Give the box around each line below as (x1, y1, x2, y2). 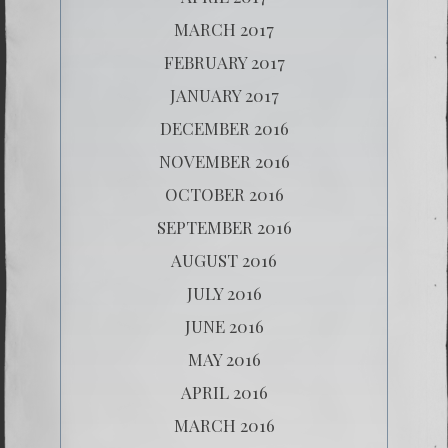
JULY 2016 (186, 281, 262, 304)
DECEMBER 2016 (159, 116, 289, 139)
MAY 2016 (187, 347, 261, 370)
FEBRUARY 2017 (163, 50, 285, 73)
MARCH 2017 (174, 17, 274, 40)
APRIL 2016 (180, 380, 268, 403)
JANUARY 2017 (169, 83, 279, 106)
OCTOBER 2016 (164, 182, 284, 205)
